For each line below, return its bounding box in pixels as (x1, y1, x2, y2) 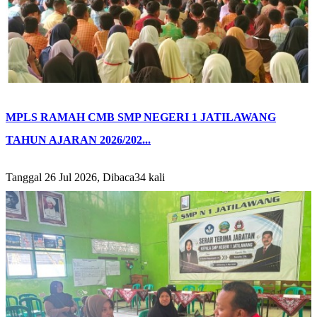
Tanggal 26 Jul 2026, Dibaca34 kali (6, 171, 165, 183)
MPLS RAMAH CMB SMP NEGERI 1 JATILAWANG (6, 110, 276, 123)
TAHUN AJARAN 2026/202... (6, 133, 151, 146)
